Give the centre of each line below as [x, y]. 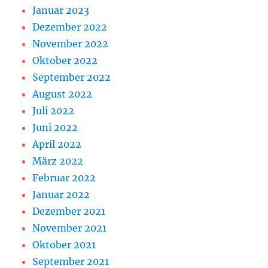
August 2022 [63, 94]
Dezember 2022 [70, 27]
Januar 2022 [61, 194]
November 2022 [71, 43]
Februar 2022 [64, 177]
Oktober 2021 [64, 244]
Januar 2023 [61, 10]
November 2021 [70, 228]
